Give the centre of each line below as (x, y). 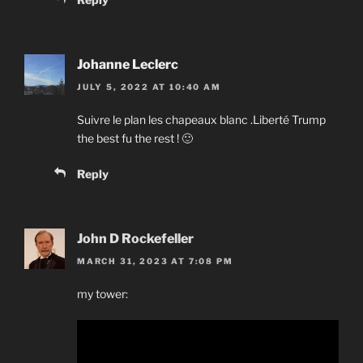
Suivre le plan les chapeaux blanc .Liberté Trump (201, 120)
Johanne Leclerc (128, 64)
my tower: (102, 294)
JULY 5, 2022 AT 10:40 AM (149, 87)
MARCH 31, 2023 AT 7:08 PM (155, 261)
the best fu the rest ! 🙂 (135, 139)
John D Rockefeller (135, 239)
